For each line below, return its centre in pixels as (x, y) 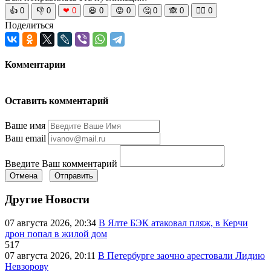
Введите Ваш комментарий (61, 163)
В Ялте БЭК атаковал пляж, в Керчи (173, 223)
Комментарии (35, 64)
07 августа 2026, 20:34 (52, 223)
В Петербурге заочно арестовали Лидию (181, 256)
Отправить (74, 175)
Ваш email (25, 138)
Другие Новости (47, 200)
